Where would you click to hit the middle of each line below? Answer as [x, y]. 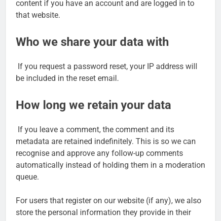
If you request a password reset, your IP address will [108, 67]
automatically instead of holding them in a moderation [110, 165]
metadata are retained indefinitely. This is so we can [106, 142]
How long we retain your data [93, 105]
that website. [38, 15]
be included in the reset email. [67, 78]
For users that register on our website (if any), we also [109, 201]
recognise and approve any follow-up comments [99, 153]
